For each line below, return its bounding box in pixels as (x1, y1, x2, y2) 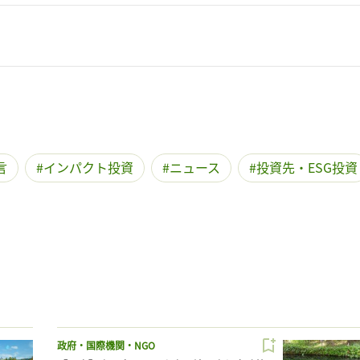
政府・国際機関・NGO (56, 338, 155, 353)
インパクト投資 (43, 157, 133, 178)
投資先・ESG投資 (256, 157, 358, 178)
